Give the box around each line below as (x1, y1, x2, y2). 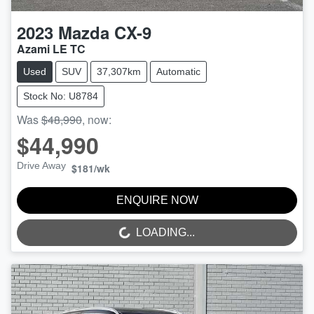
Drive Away (17, 159, 66, 171)
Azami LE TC (17, 40, 86, 57)
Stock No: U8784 (23, 90, 98, 102)
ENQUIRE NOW (116, 193, 198, 206)
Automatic (156, 65, 200, 77)
